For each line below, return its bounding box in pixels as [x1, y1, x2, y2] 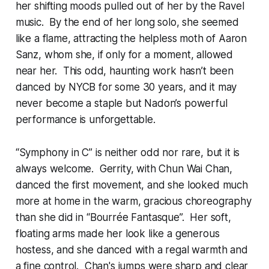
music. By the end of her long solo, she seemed [15, 16, 239, 28]
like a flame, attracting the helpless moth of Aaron [15, 32, 247, 44]
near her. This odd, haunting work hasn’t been [15, 64, 234, 77]
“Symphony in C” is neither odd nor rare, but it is [15, 146, 240, 159]
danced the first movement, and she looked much [15, 178, 248, 191]
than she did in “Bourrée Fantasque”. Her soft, [15, 211, 231, 223]
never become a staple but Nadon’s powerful [15, 97, 228, 109]
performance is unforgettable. [15, 113, 156, 125]
